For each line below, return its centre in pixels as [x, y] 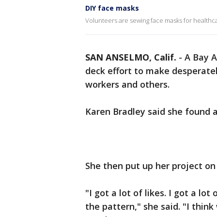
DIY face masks [112, 8]
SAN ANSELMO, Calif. [131, 57]
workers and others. [127, 84]
